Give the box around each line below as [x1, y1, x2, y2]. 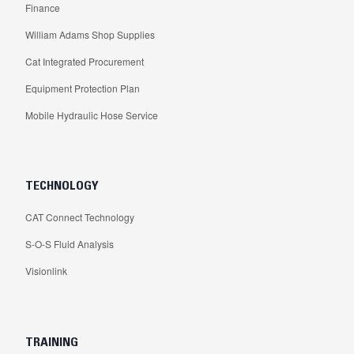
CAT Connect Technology [25, 210, 134, 224]
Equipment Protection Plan [25, 81, 140, 95]
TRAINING [25, 333, 78, 349]
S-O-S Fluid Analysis [25, 237, 114, 251]
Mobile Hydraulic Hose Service [25, 107, 158, 122]
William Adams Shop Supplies [25, 27, 155, 41]
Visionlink [25, 264, 67, 278]
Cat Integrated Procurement [25, 54, 144, 68]
